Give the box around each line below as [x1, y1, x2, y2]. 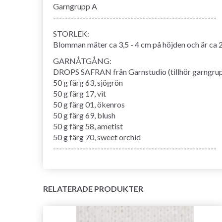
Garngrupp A [53, 1, 97, 11]
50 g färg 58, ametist [53, 121, 123, 131]
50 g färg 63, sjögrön [53, 78, 123, 88]
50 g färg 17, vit [53, 89, 106, 99]
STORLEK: [53, 29, 89, 39]
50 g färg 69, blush [53, 111, 115, 120]
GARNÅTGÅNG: [53, 56, 111, 66]
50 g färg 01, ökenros [53, 100, 125, 110]
